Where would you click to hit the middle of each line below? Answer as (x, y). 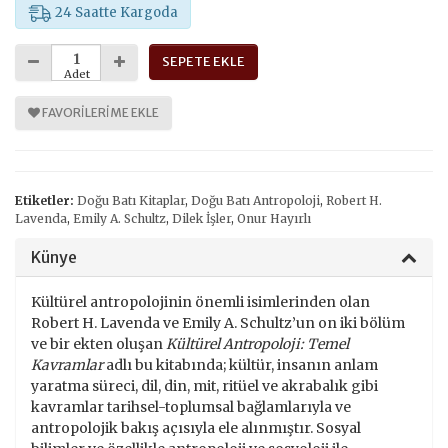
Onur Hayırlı (274, 218)
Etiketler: (44, 200)
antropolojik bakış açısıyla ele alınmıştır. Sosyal (196, 427)
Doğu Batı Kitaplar (131, 200)
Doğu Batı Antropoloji (255, 200)
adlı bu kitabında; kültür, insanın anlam (240, 364)
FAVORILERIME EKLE (99, 113)
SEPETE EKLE (203, 61)
